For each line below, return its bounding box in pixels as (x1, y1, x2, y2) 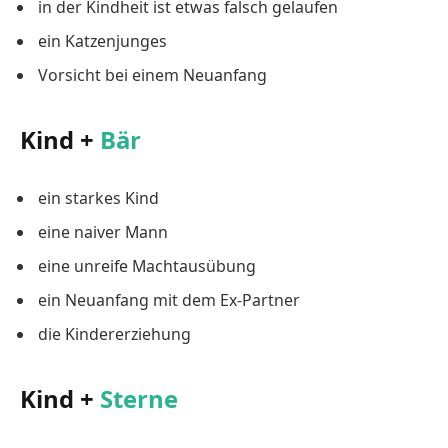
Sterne (100, 381, 178, 415)
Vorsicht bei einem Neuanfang (38, 64, 267, 87)
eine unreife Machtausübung (38, 255, 256, 278)
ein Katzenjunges (38, 30, 167, 53)
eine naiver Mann (38, 221, 168, 244)
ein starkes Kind (38, 187, 159, 210)
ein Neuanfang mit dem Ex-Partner (38, 289, 300, 312)
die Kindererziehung (38, 323, 191, 346)
